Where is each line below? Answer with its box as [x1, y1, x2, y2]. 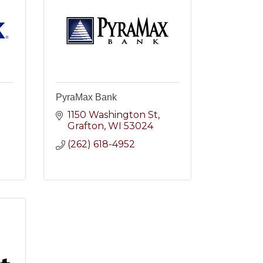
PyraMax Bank [55, 92, 117, 102]
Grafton [67, 120, 104, 131]
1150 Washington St [67, 109, 158, 120]
